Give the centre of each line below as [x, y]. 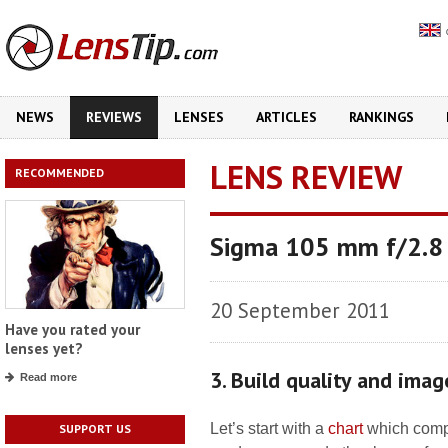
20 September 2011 [300, 310]
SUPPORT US [95, 429]
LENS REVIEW [306, 176]
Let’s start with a [269, 428]
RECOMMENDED [59, 172]
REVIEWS [114, 117]
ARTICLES [286, 117]
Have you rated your [72, 330]
